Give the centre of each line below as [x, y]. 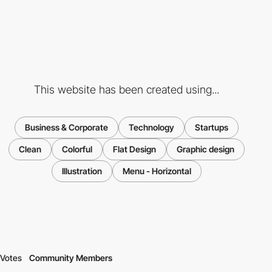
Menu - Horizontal [157, 171]
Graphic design [205, 149]
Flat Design [134, 149]
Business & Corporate [66, 127]
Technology [151, 127]
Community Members [71, 258]
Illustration [82, 171]
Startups [211, 127]
